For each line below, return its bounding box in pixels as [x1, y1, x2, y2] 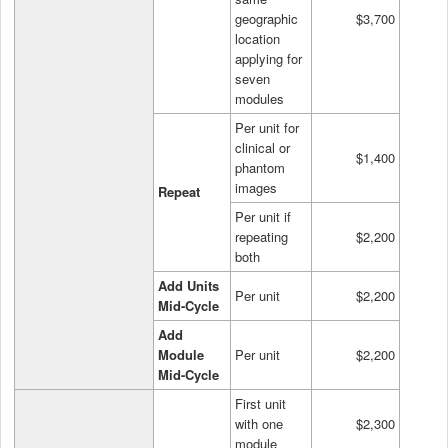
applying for [235, 48, 302, 68]
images [235, 177, 277, 197]
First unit [235, 393, 286, 413]
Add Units [158, 275, 219, 295]
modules [235, 88, 284, 108]
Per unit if [235, 206, 291, 226]
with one [235, 413, 283, 433]
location [235, 28, 280, 48]
